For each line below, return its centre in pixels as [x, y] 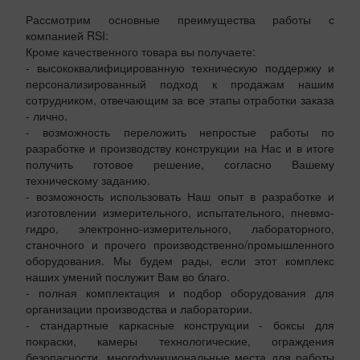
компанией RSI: [67, 36]
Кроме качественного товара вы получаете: [141, 52]
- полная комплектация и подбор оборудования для [180, 293]
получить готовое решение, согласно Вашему [180, 164]
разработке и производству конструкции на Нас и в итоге [180, 148]
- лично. [47, 116]
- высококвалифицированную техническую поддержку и [180, 68]
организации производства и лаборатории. [139, 309]
